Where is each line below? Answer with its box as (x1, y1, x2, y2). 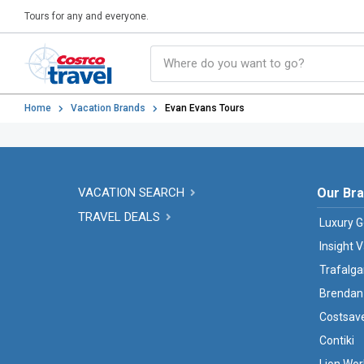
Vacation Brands (71, 102, 145, 114)
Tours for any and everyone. (24, 11, 149, 22)
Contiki (319, 334, 354, 347)
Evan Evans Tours (165, 102, 245, 114)
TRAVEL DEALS (78, 210, 163, 224)
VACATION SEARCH (78, 185, 188, 200)
